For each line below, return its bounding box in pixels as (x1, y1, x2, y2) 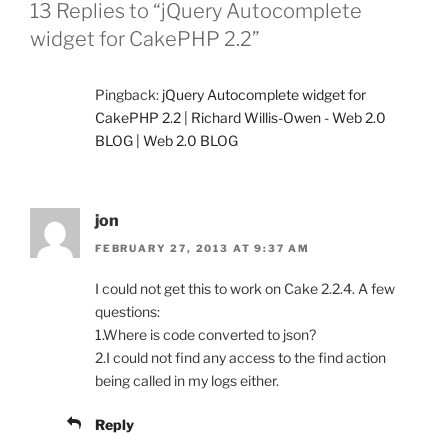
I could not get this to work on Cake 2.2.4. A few (95, 280, 395, 298)
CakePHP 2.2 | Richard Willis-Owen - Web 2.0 (95, 109, 386, 127)
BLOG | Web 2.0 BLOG (95, 132, 238, 150)
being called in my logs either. (95, 372, 279, 390)
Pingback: (95, 86, 162, 104)
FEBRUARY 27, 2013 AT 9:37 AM (95, 242, 310, 255)
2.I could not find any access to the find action (95, 349, 386, 367)
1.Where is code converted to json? (95, 326, 316, 344)
